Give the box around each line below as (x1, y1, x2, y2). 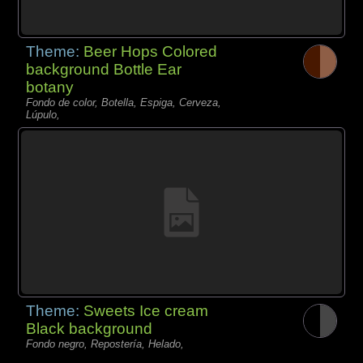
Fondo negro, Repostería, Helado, (26, 337, 185, 350)
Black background (26, 319, 153, 337)
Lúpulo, (26, 108, 61, 121)
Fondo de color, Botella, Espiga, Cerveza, (26, 96, 222, 109)
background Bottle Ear (26, 60, 182, 78)
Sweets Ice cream (83, 301, 209, 319)
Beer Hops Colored (83, 42, 218, 60)
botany (26, 78, 75, 96)
